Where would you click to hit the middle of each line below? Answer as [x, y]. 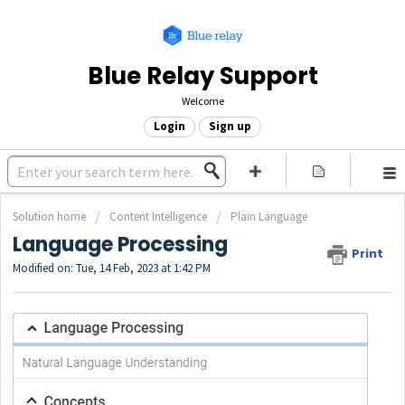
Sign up [230, 126]
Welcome [202, 101]
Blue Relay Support [202, 76]
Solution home [51, 217]
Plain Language [269, 217]
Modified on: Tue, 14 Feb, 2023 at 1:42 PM [112, 268]
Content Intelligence [158, 217]
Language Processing [120, 245]
